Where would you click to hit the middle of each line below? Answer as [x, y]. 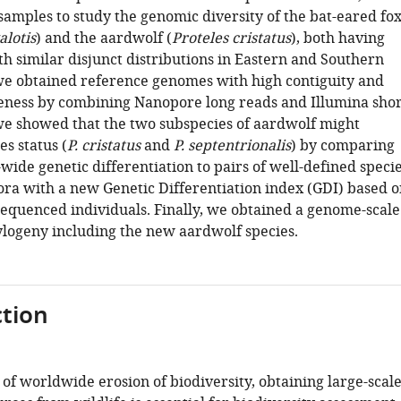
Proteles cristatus [231, 38]
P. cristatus [103, 146]
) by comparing [342, 146]
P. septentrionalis [232, 146]
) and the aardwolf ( [103, 38]
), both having [337, 38]
